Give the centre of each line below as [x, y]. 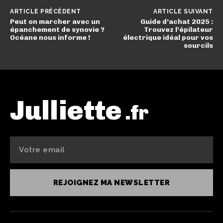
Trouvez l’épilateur [178, 30]
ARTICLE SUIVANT [183, 12]
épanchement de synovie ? [57, 30]
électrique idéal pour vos [168, 38]
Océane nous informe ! [50, 38]
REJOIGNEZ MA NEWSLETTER [111, 183]
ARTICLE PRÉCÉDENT [46, 12]
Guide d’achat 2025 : [176, 22]
